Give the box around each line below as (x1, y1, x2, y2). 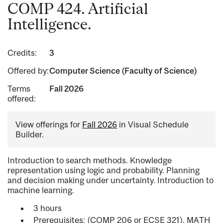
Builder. (15, 129, 44, 140)
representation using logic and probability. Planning (7, 165, 200, 176)
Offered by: (7, 66, 49, 76)
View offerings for (15, 119, 82, 130)
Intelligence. (7, 15, 92, 33)
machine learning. (7, 185, 74, 196)
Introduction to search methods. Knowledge (7, 155, 172, 166)
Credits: (7, 48, 37, 58)
